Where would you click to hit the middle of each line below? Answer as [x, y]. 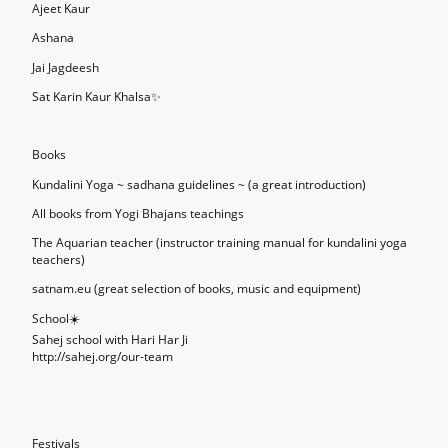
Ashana [53, 38]
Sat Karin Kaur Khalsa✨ [96, 96]
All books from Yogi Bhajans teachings [138, 213]
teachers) [58, 260]
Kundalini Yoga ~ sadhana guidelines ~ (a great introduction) [199, 184]
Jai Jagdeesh [65, 67]
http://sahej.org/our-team [102, 356]
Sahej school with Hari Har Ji [110, 339]
